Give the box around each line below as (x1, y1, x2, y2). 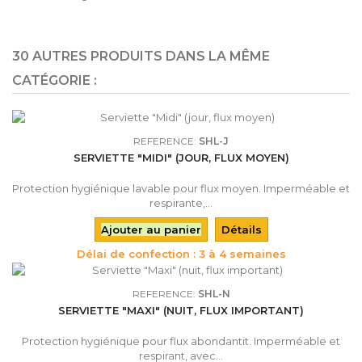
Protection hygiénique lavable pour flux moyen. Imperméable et (12, 181, 350, 195)
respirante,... (149, 196, 213, 209)
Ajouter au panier (100, 222, 201, 236)
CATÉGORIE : (12, 72, 97, 88)
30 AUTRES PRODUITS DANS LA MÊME (12, 48, 270, 64)
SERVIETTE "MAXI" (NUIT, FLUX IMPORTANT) (58, 303, 304, 317)
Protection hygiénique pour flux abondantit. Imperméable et (22, 334, 340, 347)
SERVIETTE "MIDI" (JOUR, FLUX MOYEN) (73, 150, 289, 164)
